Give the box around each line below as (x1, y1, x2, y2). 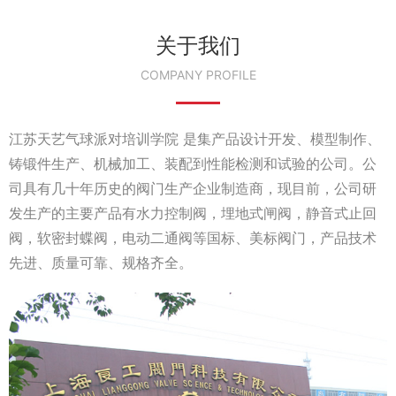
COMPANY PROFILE (140, 66, 256, 82)
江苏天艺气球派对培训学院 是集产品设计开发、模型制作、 (9, 129, 381, 148)
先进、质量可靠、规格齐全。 (9, 253, 193, 271)
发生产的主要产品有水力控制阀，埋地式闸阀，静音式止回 (9, 203, 377, 222)
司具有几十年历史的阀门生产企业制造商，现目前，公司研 (9, 179, 377, 197)
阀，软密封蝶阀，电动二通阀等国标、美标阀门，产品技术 (9, 228, 377, 247)
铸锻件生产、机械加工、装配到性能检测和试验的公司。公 (9, 154, 377, 172)
